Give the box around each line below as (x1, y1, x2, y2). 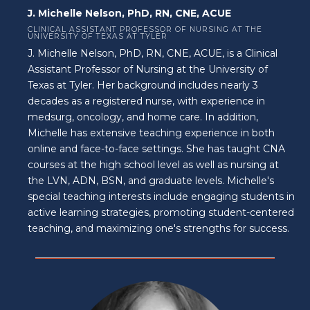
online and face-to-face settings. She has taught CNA (28, 142, 285, 155)
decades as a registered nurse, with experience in (28, 94, 265, 107)
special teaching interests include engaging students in (28, 190, 295, 203)
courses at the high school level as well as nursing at (28, 158, 279, 171)
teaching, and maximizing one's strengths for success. (28, 221, 289, 235)
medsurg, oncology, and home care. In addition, (28, 110, 258, 123)
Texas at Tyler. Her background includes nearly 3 (28, 78, 258, 91)
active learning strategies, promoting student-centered (28, 206, 294, 219)
